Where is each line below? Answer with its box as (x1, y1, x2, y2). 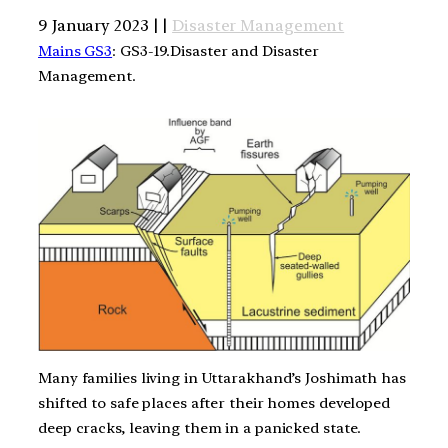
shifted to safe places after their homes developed (38, 393, 390, 412)
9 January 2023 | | (38, 15, 173, 35)
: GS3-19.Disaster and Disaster (112, 41, 320, 60)
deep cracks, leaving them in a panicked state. (38, 418, 362, 437)
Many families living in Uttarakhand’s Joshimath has (38, 368, 406, 387)
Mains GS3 (38, 41, 113, 60)
